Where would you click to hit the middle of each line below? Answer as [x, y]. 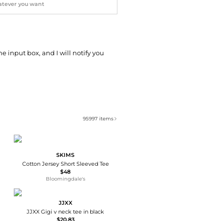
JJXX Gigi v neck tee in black [66, 212]
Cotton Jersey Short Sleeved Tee [65, 164]
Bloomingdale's [65, 179]
